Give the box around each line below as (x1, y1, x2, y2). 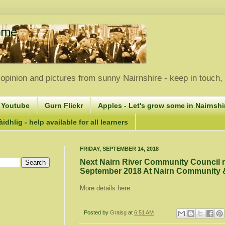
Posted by (84, 209, 110, 216)
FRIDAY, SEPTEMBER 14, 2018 (80, 145, 159, 152)
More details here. (80, 184, 134, 192)
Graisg (110, 209, 128, 216)
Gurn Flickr (45, 101, 83, 109)
